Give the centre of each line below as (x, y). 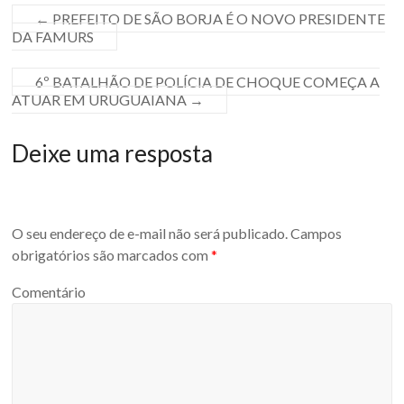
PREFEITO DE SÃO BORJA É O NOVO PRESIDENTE (218, 19)
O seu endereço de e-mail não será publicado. (150, 233)
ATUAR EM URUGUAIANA (101, 100)
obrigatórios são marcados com (112, 254)
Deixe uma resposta (113, 154)
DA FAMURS (53, 37)
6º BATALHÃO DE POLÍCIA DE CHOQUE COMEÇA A (208, 82)
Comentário (49, 292)
